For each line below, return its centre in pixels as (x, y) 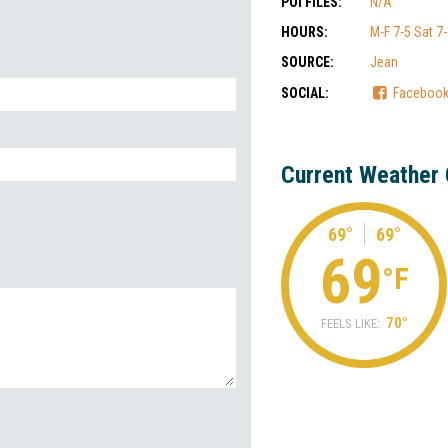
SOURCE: (307, 62)
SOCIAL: (305, 93)
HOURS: (304, 32)
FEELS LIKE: (350, 323)
